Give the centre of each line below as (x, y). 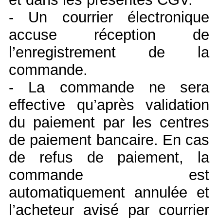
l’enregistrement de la (109, 52)
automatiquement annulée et (109, 192)
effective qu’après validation (109, 105)
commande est (109, 175)
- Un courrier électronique (109, 17)
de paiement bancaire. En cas (109, 140)
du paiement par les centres (109, 122)
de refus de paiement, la (109, 157)
